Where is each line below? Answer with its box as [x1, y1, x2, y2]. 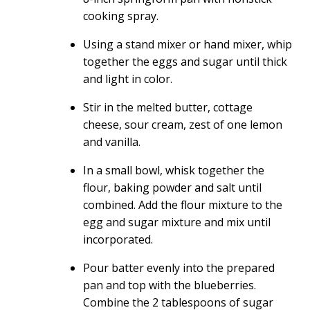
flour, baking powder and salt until [83, 180, 262, 195]
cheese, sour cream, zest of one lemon [83, 117, 282, 132]
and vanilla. [83, 134, 140, 149]
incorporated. [83, 232, 153, 247]
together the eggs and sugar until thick [83, 54, 287, 69]
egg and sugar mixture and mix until [83, 215, 271, 230]
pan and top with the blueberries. [83, 277, 256, 293]
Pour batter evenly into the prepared [83, 260, 275, 275]
